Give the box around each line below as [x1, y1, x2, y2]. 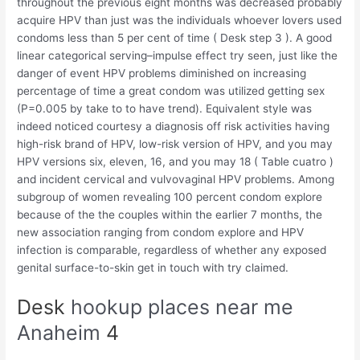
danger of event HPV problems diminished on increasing [17, 67, 307, 80]
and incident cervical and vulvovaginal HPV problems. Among [17, 173, 335, 186]
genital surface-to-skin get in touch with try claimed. [17, 261, 289, 275]
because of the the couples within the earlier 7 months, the [17, 208, 323, 222]
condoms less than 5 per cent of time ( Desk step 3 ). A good [17, 31, 333, 45]
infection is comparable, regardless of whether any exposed [17, 243, 327, 257]
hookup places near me [71, 295, 294, 320]
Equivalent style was [202, 102, 313, 116]
